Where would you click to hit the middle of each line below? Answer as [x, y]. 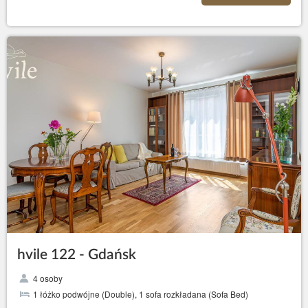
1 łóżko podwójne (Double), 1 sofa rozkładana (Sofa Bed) [141, 294]
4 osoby [48, 278]
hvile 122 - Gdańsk [77, 254]
